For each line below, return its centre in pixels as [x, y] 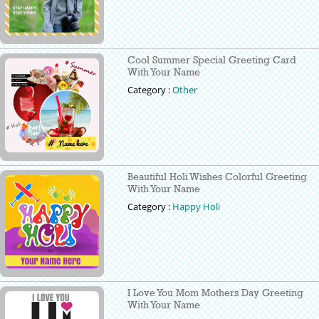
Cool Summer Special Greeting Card [212, 59]
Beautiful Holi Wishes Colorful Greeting [218, 176]
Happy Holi [197, 206]
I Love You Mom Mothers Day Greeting [216, 293]
